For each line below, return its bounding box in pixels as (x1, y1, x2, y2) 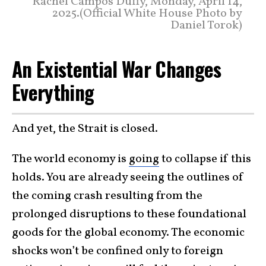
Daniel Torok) (170, 17, 242, 34)
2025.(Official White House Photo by (52, 5, 242, 22)
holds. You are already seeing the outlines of (12, 169, 244, 186)
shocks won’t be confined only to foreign (12, 242, 223, 259)
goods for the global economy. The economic (12, 224, 245, 241)
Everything (12, 77, 99, 107)
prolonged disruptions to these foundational (12, 205, 246, 223)
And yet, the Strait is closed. (12, 120, 158, 137)
